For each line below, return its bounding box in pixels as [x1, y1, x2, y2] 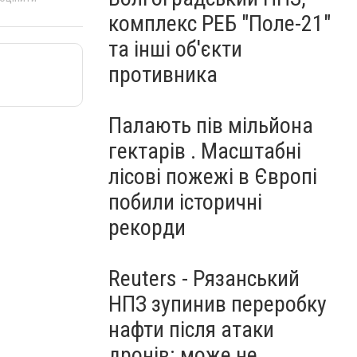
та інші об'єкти [108, 36, 242, 62]
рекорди [108, 214, 186, 241]
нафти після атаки [108, 316, 274, 343]
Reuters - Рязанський [108, 265, 300, 292]
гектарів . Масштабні [108, 138, 301, 164]
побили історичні [108, 189, 262, 215]
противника [108, 61, 218, 88]
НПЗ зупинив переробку [108, 291, 327, 317]
